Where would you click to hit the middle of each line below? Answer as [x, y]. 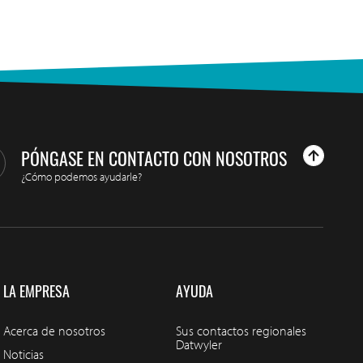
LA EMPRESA [36, 291]
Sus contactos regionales [241, 331]
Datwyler [199, 345]
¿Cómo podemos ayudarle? [82, 176]
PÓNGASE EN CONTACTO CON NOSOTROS [154, 158]
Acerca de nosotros [54, 331]
